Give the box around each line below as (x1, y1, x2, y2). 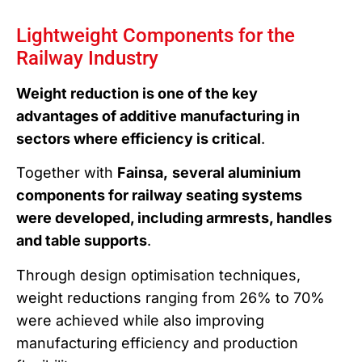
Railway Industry (16, 46, 158, 69)
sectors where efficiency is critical (16, 129, 261, 147)
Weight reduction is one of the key (16, 84, 258, 102)
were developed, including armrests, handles (16, 209, 332, 227)
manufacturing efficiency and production (16, 334, 298, 351)
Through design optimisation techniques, (16, 266, 301, 284)
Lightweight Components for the (16, 23, 295, 47)
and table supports (16, 232, 147, 250)
